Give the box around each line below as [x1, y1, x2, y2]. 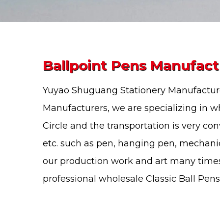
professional [43, 173, 99, 184]
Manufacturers [43, 103, 108, 113]
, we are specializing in [108, 103, 210, 113]
